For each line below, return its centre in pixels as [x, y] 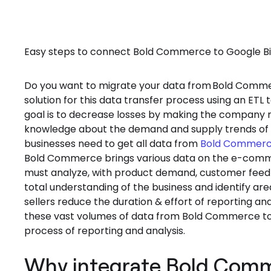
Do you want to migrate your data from [118, 86]
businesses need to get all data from [112, 144]
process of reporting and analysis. [105, 231]
